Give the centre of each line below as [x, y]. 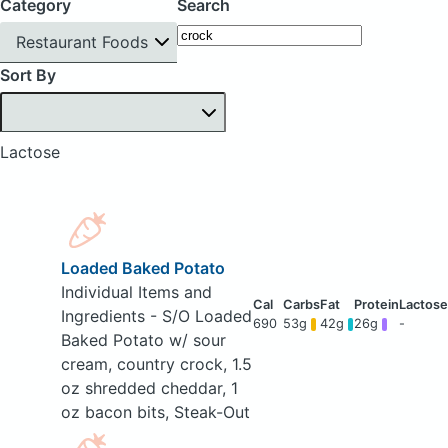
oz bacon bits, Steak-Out [155, 412]
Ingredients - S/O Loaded [156, 316]
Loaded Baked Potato [142, 268]
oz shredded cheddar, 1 [149, 388]
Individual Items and [136, 292]
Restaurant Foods [82, 41]
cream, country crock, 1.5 [156, 364]
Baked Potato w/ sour [143, 340]
